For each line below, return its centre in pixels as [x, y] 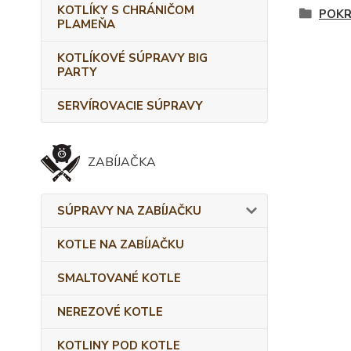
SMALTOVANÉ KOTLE [119, 278]
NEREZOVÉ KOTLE [110, 312]
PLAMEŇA [86, 24]
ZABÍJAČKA [122, 162]
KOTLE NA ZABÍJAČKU [121, 244]
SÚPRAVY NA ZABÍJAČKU [129, 211]
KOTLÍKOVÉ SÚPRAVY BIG [132, 58]
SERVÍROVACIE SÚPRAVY [130, 106]
